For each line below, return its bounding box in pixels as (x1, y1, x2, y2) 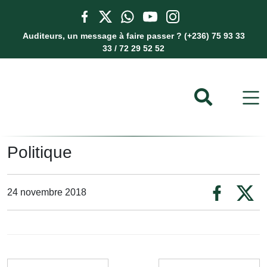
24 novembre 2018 (7, 187, 86, 197)
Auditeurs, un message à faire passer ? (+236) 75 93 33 (22, 31, 245, 41)
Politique (7, 143, 72, 162)
